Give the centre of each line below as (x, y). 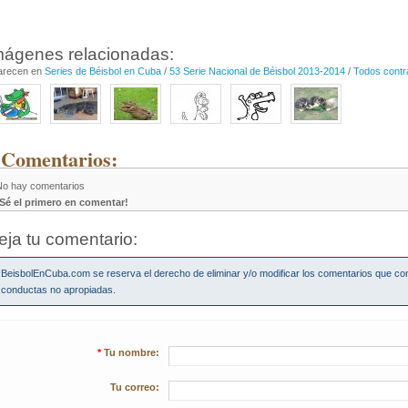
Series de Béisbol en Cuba (103, 71)
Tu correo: (135, 387)
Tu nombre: (132, 352)
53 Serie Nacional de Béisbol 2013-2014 (257, 71)
